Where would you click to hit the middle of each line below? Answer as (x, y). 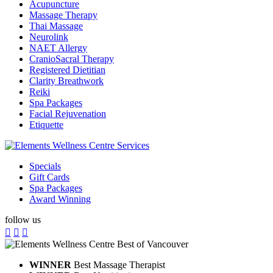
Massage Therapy (63, 15)
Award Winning (60, 199)
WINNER (50, 264)
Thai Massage (56, 26)
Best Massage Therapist (118, 264)
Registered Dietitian (67, 69)
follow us (23, 219)
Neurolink (49, 37)
